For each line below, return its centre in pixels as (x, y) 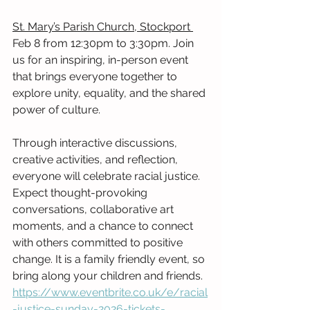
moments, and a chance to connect (104, 226)
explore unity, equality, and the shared (110, 93)
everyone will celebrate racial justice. (108, 176)
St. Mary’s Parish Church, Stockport (103, 27)
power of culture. (56, 110)
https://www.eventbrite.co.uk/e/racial (110, 293)
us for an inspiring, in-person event (102, 60)
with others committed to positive (99, 243)
